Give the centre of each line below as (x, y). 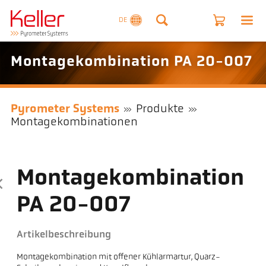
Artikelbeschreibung (64, 235)
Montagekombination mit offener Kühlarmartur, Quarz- (119, 258)
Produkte (160, 110)
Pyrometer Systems (65, 110)
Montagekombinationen (74, 123)
